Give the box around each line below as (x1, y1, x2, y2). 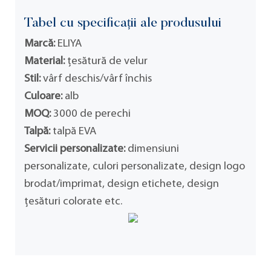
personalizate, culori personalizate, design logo (24, 160, 245, 172)
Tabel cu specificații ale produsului (24, 17, 221, 31)
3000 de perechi (51, 108, 131, 120)
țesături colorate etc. (24, 195, 122, 207)
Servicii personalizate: (24, 143, 125, 155)
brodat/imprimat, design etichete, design (24, 178, 219, 190)
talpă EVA (50, 125, 96, 137)
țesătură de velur (65, 55, 148, 67)
